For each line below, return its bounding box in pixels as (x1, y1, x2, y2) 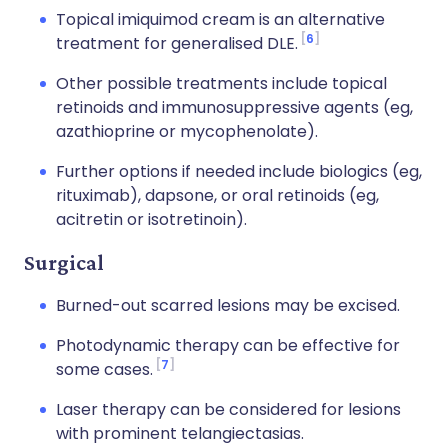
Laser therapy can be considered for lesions (56, 398, 401, 421)
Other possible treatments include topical (56, 72, 387, 95)
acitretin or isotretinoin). (56, 208, 247, 231)
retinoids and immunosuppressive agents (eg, (56, 96, 413, 119)
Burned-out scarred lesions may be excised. (56, 294, 400, 317)
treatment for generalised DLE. (56, 32, 298, 55)
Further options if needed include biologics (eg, (56, 160, 422, 183)
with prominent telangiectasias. (56, 422, 304, 445)
